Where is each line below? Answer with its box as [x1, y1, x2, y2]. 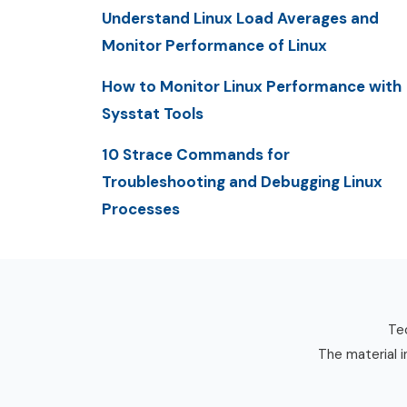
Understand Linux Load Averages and [102, 7, 379, 28]
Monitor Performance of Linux [102, 35, 327, 55]
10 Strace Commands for [102, 144, 290, 165]
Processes [102, 199, 180, 220]
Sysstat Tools [102, 104, 203, 124]
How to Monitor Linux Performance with [102, 76, 402, 97]
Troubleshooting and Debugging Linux [102, 172, 382, 193]
